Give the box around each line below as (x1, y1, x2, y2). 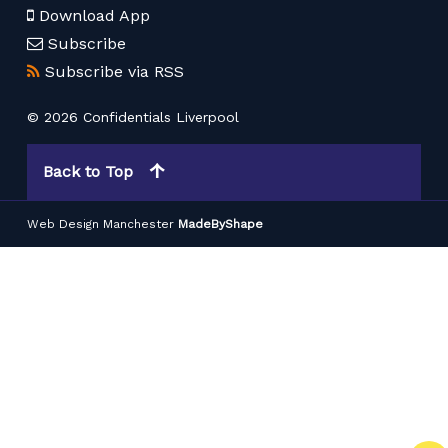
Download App (39, 5, 151, 25)
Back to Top (43, 162, 134, 182)
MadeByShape (178, 217, 264, 232)
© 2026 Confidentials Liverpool (27, 109, 240, 126)
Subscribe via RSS (45, 62, 185, 82)
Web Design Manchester (27, 217, 175, 232)
